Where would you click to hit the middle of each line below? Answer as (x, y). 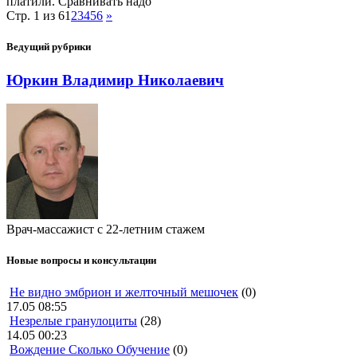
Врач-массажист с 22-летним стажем (106, 229)
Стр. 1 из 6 (35, 16)
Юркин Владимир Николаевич (115, 80)
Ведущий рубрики (49, 47)
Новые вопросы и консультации (81, 261)
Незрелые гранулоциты (73, 320)
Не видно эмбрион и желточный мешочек (124, 292)
